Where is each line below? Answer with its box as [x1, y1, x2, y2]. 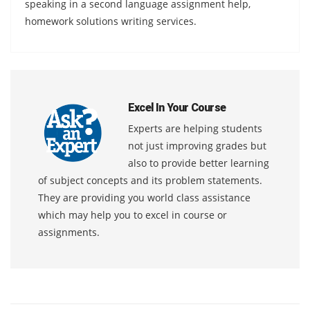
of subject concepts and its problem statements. [38, 173, 262, 187]
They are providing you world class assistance [38, 190, 250, 204]
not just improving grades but [128, 138, 266, 152]
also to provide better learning [128, 156, 269, 170]
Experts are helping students [128, 121, 262, 135]
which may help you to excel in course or [38, 208, 227, 221]
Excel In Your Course [128, 100, 226, 114]
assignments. [38, 225, 100, 239]
